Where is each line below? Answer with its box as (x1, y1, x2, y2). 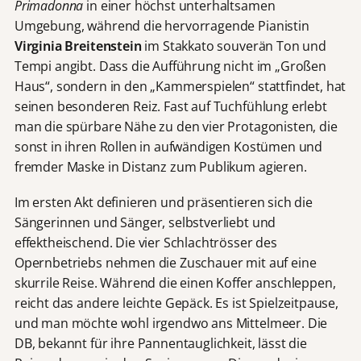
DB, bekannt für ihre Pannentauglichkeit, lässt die (14, 334, 307, 352)
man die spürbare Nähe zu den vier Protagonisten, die (14, 117, 338, 135)
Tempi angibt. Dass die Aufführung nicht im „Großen (14, 56, 326, 75)
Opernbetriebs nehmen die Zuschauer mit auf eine (14, 253, 317, 272)
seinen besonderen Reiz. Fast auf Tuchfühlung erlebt (14, 97, 327, 115)
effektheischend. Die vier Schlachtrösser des (14, 233, 277, 251)
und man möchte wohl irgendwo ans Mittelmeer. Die (14, 313, 328, 332)
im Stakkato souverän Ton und (141, 36, 326, 55)
